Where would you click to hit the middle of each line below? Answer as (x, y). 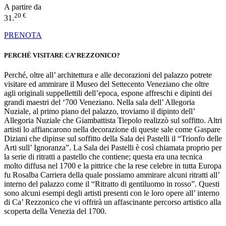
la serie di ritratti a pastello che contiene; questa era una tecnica (103, 156)
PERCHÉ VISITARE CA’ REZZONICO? (62, 55)
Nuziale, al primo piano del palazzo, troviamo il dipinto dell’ (99, 111)
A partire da (23, 7)
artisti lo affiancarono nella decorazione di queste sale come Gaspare (112, 129)
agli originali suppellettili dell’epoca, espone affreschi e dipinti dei (108, 93)
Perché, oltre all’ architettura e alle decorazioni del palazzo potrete (108, 75)
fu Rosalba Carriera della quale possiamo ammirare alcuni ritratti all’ (112, 175)
